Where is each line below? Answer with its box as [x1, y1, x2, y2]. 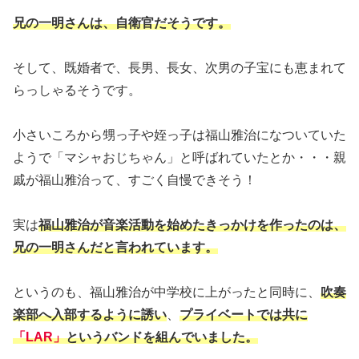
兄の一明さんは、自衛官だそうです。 [13, 15, 231, 30]
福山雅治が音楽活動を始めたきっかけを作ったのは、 [38, 217, 346, 232]
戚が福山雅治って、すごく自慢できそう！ [13, 172, 256, 187]
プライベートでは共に [179, 307, 308, 321]
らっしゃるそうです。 [13, 83, 141, 97]
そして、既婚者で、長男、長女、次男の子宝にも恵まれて [13, 60, 346, 75]
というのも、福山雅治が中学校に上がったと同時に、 [13, 284, 321, 299]
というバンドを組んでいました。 [66, 329, 258, 344]
